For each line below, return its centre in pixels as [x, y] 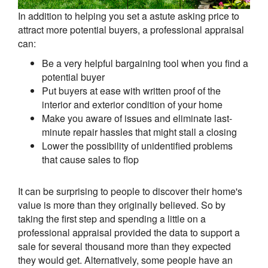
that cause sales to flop [90, 160]
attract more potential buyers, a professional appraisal [131, 30]
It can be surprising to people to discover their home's [130, 191]
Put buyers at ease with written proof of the [131, 91]
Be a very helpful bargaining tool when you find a [145, 63]
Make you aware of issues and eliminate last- [137, 118]
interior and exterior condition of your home [132, 105]
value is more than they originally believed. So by [122, 205]
